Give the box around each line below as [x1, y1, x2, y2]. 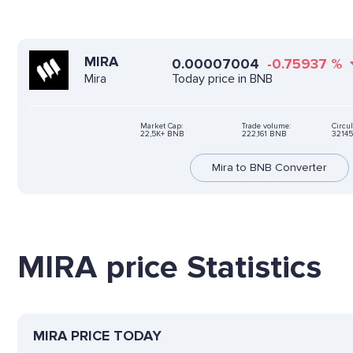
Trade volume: [242, 121, 291, 131]
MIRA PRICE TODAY [33, 326, 162, 344]
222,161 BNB [242, 128, 287, 139]
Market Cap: [140, 121, 183, 131]
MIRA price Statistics [17, 247, 321, 287]
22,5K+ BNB [140, 128, 184, 139]
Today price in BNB [172, 70, 273, 87]
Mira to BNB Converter [212, 160, 327, 174]
